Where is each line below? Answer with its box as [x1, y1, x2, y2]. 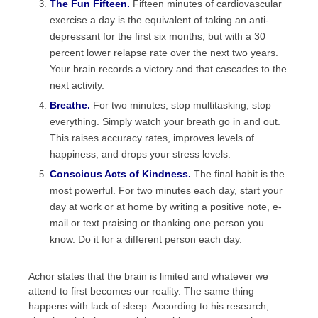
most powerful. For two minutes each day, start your [50, 185, 283, 196]
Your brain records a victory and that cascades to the [50, 63, 287, 75]
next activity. [50, 79, 104, 91]
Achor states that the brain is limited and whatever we [28, 270, 268, 282]
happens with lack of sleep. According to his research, [28, 300, 269, 312]
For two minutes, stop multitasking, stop [90, 99, 271, 111]
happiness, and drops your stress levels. [50, 148, 231, 160]
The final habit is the [191, 168, 285, 180]
